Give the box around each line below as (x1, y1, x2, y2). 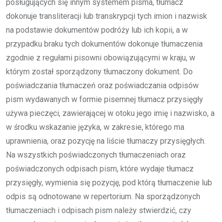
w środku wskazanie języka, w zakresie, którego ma (6, 122, 184, 132)
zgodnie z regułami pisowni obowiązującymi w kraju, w (6, 53, 195, 62)
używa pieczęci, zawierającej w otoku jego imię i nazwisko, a (6, 109, 215, 118)
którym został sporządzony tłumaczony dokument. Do (6, 67, 193, 76)
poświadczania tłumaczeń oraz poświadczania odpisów (6, 81, 199, 90)
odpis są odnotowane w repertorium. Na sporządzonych (6, 192, 200, 201)
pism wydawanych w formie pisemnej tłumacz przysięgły (6, 95, 203, 104)
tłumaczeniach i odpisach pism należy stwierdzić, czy (6, 206, 191, 215)
